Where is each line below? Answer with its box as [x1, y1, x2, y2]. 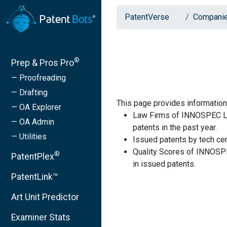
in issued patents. [133, 159, 196, 169]
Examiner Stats [11, 212, 70, 222]
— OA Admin [11, 117, 54, 127]
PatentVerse [125, 12, 171, 22]
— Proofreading [11, 72, 66, 83]
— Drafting [11, 87, 48, 97]
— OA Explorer [11, 102, 61, 112]
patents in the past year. [133, 123, 217, 132]
